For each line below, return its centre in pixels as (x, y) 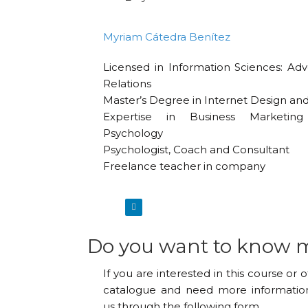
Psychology (133, 133)
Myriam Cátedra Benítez (167, 37)
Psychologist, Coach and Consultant (197, 150)
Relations (128, 84)
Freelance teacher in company (185, 166)
